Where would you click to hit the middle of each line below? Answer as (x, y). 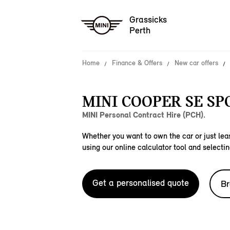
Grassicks (148, 20)
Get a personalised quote (141, 183)
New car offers (196, 63)
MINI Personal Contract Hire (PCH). (144, 115)
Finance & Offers (137, 63)
